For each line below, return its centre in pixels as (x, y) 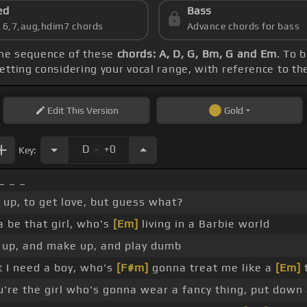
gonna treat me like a (212, 268)
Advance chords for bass (243, 26)
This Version (91, 111)
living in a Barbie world (204, 224)
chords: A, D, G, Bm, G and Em (197, 54)
